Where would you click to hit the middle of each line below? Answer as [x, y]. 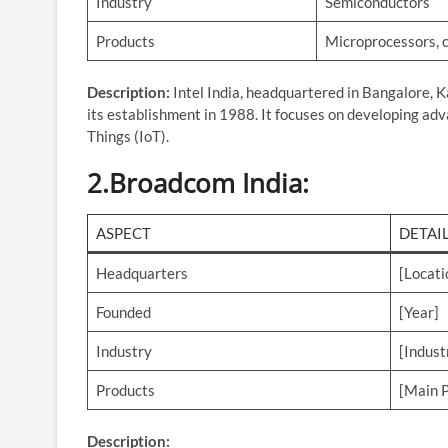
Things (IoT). [128, 135]
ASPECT [123, 232]
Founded [123, 311]
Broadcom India [205, 182]
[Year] [419, 311]
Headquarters [142, 272]
